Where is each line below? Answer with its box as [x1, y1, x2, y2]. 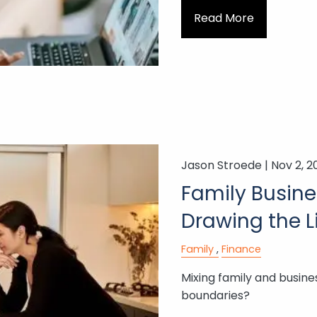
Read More [193, 10, 254, 27]
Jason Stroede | [180, 156, 271, 173]
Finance [221, 241, 261, 256]
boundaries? [180, 287, 250, 304]
